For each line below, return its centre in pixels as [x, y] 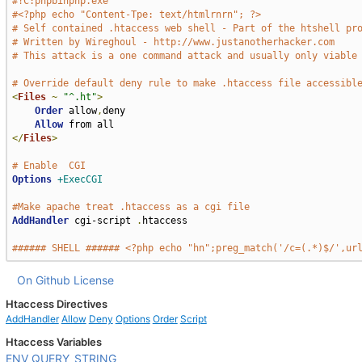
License [93, 280]
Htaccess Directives [56, 304]
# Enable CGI [48, 166]
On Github [43, 280]
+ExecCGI [80, 179]
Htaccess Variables [53, 342]
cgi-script [102, 221]
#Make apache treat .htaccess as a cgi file [130, 207]
